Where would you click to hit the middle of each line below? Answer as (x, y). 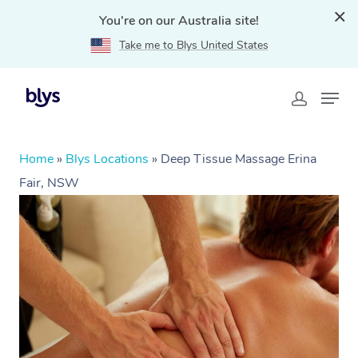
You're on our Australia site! (179, 21)
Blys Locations (107, 159)
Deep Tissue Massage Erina (239, 159)
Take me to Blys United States (193, 45)
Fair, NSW (49, 183)
